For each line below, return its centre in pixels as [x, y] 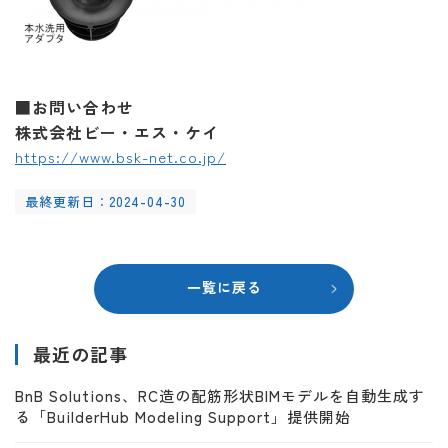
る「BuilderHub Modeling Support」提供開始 [183, 416]
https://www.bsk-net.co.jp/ [120, 156]
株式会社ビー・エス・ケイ [117, 132]
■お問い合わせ [74, 107]
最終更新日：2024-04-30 [105, 201]
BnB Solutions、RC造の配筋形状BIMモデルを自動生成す [220, 395]
